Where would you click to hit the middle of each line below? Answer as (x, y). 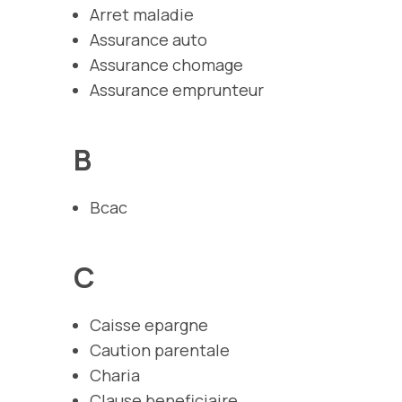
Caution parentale (160, 350)
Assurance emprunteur (177, 89)
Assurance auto (149, 39)
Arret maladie (142, 14)
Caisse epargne (149, 324)
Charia (115, 375)
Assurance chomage (166, 64)
